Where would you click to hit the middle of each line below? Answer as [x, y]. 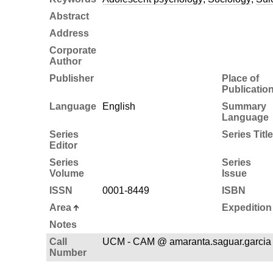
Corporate [73, 50]
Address [69, 33]
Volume [66, 173]
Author [65, 61]
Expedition [246, 207]
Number [68, 252]
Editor [63, 145]
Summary [244, 106]
